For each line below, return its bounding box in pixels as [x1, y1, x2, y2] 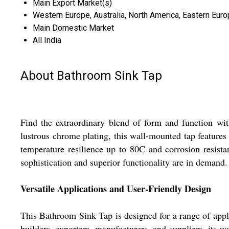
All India [33, 35, 61, 45]
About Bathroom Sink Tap [20, 68, 162, 83]
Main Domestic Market [33, 22, 114, 33]
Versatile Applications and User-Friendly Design [20, 182, 211, 196]
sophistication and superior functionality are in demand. [20, 156, 227, 169]
